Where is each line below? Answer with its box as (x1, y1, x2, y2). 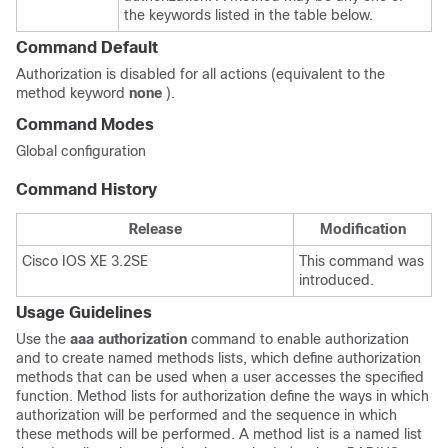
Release (128, 221, 182, 237)
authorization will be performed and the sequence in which (16, 407, 397, 423)
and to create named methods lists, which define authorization (16, 350, 421, 366)
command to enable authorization (191, 331, 409, 347)
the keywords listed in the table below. (124, 7, 373, 23)
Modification (319, 221, 406, 237)
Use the (16, 331, 70, 347)
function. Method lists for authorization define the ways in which (16, 388, 429, 404)
